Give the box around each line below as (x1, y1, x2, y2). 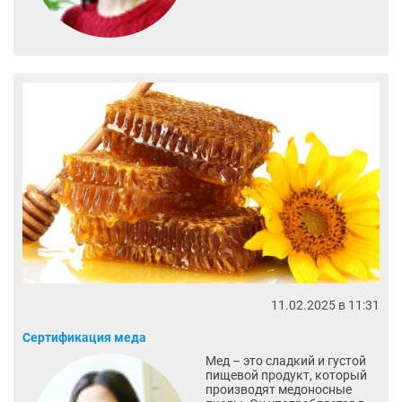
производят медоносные (205, 382, 352, 398)
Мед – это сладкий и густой (205, 354, 366, 369)
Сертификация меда (22, 330, 146, 345)
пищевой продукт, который (205, 368, 367, 383)
